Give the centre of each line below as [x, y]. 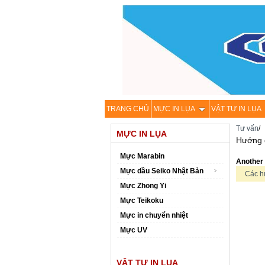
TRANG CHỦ [128, 109]
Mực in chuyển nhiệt [154, 215]
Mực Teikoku [142, 201]
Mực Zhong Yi [143, 186]
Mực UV [134, 230]
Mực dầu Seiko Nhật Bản [162, 171]
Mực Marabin [142, 156]
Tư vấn [247, 128]
